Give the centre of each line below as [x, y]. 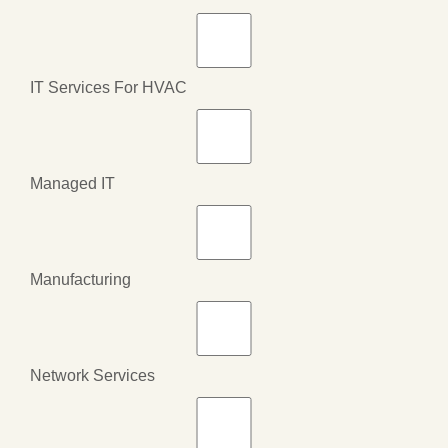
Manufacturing [80, 279]
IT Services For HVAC [108, 87]
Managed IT [72, 183]
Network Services [92, 375]
